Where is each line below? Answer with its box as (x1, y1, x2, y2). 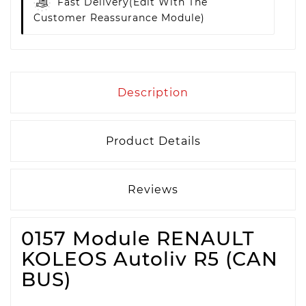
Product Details (105, 135, 201, 148)
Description (117, 86, 189, 99)
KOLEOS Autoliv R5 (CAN (21, 247, 278, 270)
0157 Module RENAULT (21, 227, 254, 250)
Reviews (128, 183, 178, 196)
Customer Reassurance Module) (33, 12, 205, 24)
